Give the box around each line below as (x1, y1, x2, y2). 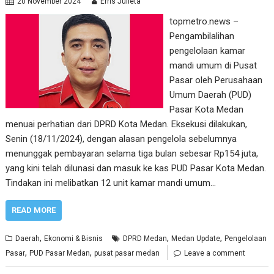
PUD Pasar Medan (29, 249, 91, 257)
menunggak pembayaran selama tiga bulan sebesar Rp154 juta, (6, 148, 259, 159)
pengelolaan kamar (169, 45, 245, 56)
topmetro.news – (169, 16, 239, 27)
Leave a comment (184, 249, 246, 257)
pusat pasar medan (94, 249, 160, 257)
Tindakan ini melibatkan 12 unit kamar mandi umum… (6, 177, 217, 188)
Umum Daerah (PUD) (169, 89, 251, 100)
